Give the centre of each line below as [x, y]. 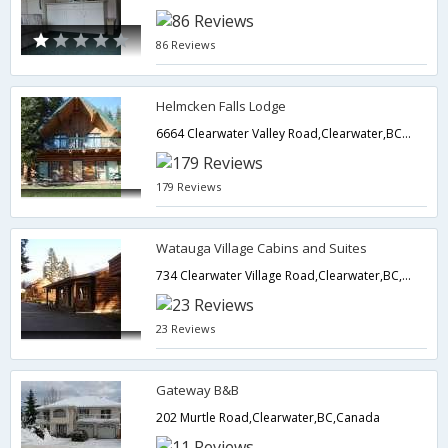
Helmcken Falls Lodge [221, 106]
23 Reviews [186, 328]
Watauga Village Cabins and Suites [262, 248]
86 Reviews [186, 44]
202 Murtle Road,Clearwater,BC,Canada [268, 417]
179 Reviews [189, 186]
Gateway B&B [198, 390]
